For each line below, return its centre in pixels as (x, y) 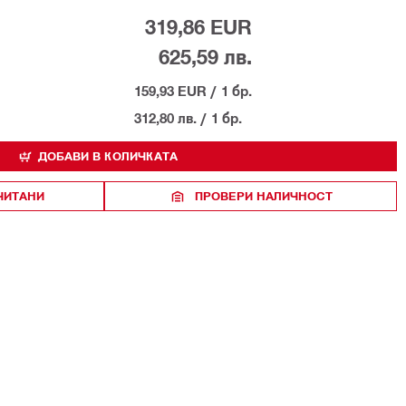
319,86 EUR (198, 27)
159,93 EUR (170, 91)
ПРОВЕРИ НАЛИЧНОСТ (263, 196)
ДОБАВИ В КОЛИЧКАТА (107, 156)
